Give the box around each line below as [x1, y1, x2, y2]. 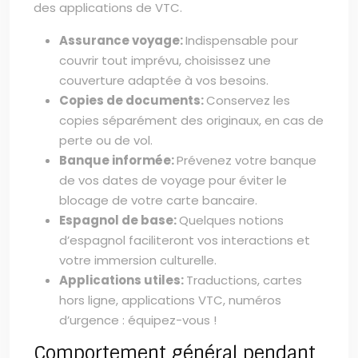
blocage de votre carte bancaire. [59, 192, 257, 209]
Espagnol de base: [59, 212, 179, 229]
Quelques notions [179, 212, 284, 229]
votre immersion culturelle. [59, 252, 217, 268]
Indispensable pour [185, 32, 298, 49]
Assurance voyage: [59, 32, 185, 49]
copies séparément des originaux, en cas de [59, 112, 324, 129]
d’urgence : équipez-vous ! [59, 312, 217, 328]
